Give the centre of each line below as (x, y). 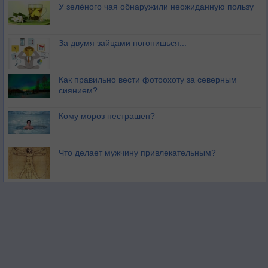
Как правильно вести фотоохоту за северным (148, 80)
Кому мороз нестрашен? (107, 116)
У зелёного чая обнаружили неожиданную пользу (156, 7)
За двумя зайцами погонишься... (123, 43)
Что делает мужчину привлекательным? (137, 153)
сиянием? (78, 91)
